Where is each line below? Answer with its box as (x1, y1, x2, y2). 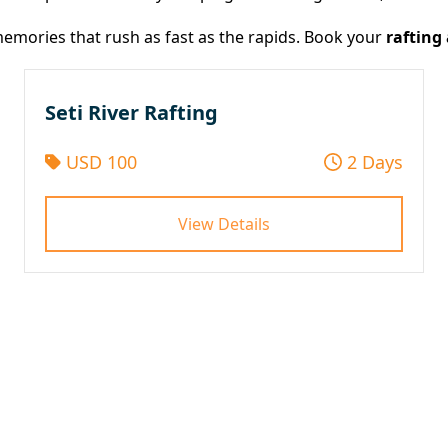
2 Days (342, 149, 403, 174)
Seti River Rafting (45, 99, 218, 127)
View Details (178, 213, 270, 236)
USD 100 (60, 149, 137, 174)
